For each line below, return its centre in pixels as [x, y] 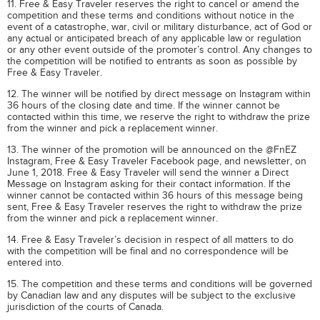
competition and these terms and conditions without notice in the [151, 15]
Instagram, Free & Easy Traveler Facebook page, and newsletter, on [157, 161]
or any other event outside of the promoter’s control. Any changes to [160, 50]
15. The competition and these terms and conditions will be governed [160, 284]
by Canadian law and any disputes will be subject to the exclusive [151, 295]
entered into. [35, 262]
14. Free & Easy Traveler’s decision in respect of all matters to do [150, 240]
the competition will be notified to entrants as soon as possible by [152, 61]
